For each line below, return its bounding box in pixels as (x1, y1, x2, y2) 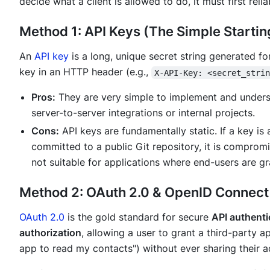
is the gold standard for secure (64, 211, 212, 224)
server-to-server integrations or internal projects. (31, 107, 255, 119)
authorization (19, 227, 81, 239)
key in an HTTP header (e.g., (19, 66, 151, 78)
